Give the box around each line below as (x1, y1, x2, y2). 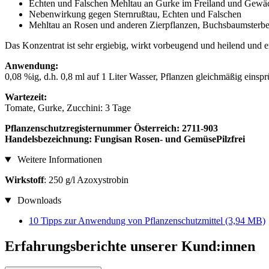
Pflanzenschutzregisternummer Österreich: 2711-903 (5, 123, 218, 134)
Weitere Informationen (14, 154, 102, 165)
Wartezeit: (5, 92, 47, 103)
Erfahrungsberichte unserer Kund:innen (5, 238, 255, 255)
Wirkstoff (5, 175, 44, 186)
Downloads (14, 195, 61, 206)
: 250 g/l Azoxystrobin (44, 175, 128, 186)
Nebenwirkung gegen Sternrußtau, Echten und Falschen (29, 9, 241, 20)
